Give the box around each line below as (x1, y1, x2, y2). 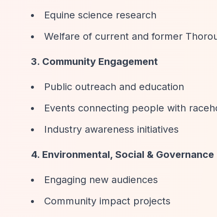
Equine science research (44, 9, 156, 21)
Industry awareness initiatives (44, 124, 179, 135)
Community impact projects (44, 195, 170, 207)
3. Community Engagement (31, 56, 158, 67)
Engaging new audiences (44, 174, 158, 186)
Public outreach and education (44, 81, 184, 93)
